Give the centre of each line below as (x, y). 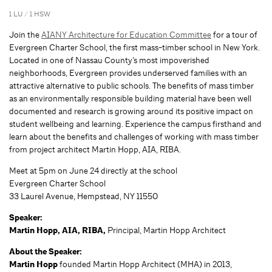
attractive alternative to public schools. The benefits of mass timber (131, 85)
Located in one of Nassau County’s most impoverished (109, 60)
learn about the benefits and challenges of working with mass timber (134, 136)
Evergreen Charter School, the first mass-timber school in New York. (134, 47)
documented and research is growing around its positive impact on (131, 111)
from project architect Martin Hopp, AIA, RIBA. (95, 149)
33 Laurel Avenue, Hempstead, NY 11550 (83, 196)
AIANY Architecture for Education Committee (126, 34)
